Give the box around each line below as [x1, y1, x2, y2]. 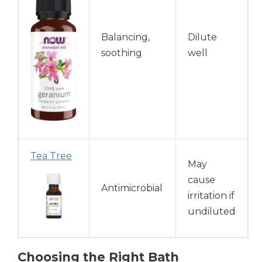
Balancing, [101, 32, 150, 43]
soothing [101, 47, 142, 59]
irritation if [188, 190, 235, 202]
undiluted [188, 206, 236, 218]
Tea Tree [30, 150, 72, 162]
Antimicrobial [101, 182, 163, 194]
